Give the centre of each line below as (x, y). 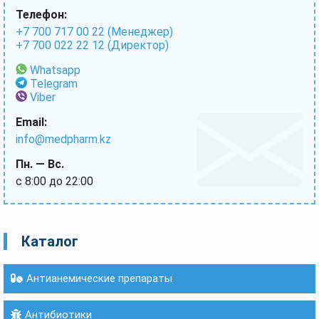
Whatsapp (55, 70)
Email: (31, 122)
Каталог (50, 241)
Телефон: (41, 15)
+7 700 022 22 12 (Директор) (92, 45)
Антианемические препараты (99, 278)
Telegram (54, 84)
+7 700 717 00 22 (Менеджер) (94, 32)
